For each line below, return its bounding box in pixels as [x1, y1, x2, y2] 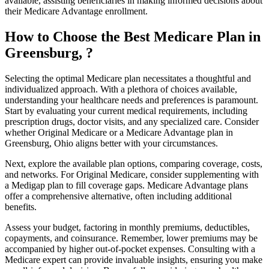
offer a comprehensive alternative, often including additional [5, 190, 232, 201]
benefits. [5, 201, 39, 212]
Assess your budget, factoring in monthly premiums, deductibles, [5, 222, 250, 232]
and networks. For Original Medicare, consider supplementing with [5, 169, 259, 180]
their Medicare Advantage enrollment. [5, 6, 148, 17]
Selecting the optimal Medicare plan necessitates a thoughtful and [5, 73, 251, 83]
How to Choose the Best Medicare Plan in [5, 28, 261, 44]
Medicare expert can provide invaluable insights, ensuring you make [5, 254, 262, 265]
